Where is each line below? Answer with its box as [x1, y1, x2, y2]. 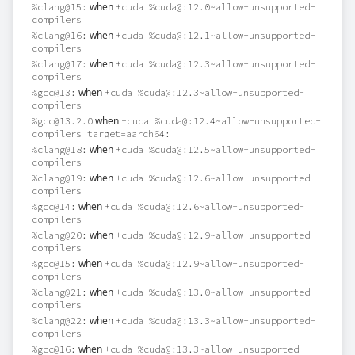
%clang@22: [32, 315, 87, 326]
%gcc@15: [32, 258, 76, 269]
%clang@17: [32, 58, 87, 70]
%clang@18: [32, 143, 87, 155]
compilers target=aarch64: [32, 128, 170, 139]
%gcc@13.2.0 [32, 115, 93, 127]
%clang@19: [32, 172, 87, 184]
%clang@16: [32, 29, 87, 41]
